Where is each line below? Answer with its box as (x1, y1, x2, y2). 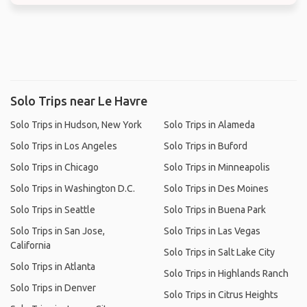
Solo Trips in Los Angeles (10, 140, 117, 151)
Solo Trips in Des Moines (164, 183, 269, 194)
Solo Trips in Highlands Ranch (164, 268, 288, 279)
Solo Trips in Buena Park (164, 204, 266, 215)
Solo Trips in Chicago (10, 162, 99, 173)
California (10, 240, 51, 251)
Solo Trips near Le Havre (10, 94, 147, 108)
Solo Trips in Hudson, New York (10, 119, 142, 130)
